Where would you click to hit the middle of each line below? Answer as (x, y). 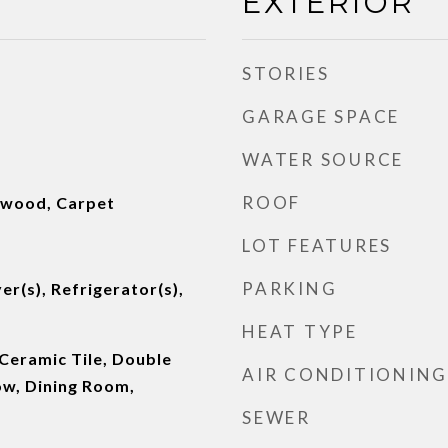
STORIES (286, 73)
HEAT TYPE (300, 331)
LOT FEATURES (317, 245)
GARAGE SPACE (321, 116)
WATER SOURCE (323, 159)
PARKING (290, 288)
